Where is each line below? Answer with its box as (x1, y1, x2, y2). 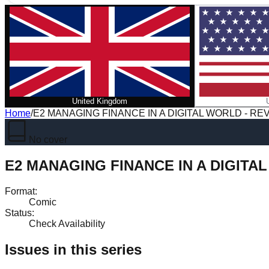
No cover (29, 134, 67, 145)
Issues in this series (5, 241, 142, 258)
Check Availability (29, 218, 105, 229)
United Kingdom (72, 97, 127, 106)
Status (5, 207, 32, 218)
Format (5, 186, 35, 196)
